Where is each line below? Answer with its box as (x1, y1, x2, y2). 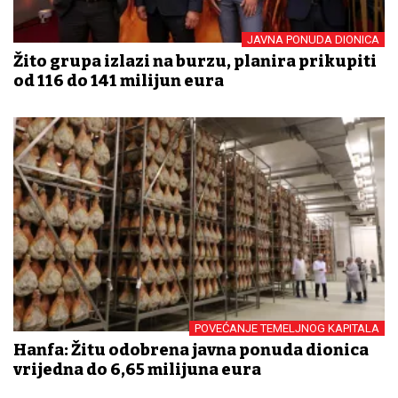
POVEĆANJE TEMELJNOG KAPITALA (195, 322, 379, 336)
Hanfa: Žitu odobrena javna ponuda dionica (13, 340, 369, 361)
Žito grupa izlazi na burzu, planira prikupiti (13, 52, 377, 72)
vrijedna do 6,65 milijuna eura (13, 360, 261, 380)
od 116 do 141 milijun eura (13, 71, 224, 92)
